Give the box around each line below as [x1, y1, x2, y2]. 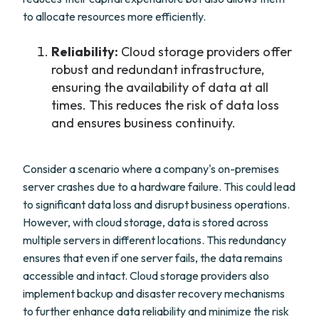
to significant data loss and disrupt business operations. [23, 197, 290, 211]
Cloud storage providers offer [118, 43, 292, 60]
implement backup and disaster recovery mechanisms [23, 286, 285, 300]
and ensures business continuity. [51, 115, 236, 131]
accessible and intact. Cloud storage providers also [23, 268, 269, 283]
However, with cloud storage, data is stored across [23, 215, 268, 229]
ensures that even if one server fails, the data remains [23, 251, 283, 265]
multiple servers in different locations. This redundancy [23, 233, 286, 247]
